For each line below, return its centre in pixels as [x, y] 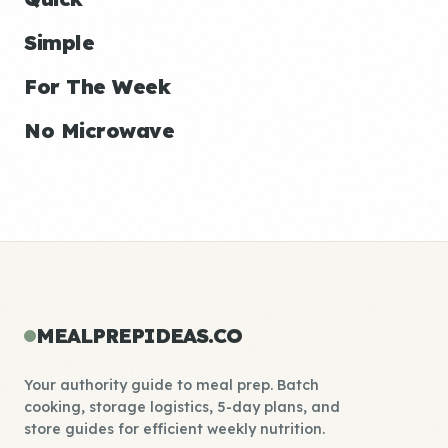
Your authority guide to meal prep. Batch [171, 385]
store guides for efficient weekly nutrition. [174, 429]
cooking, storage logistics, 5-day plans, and [182, 407]
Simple [59, 42]
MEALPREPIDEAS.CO [139, 335]
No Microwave [99, 130]
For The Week [97, 86]
